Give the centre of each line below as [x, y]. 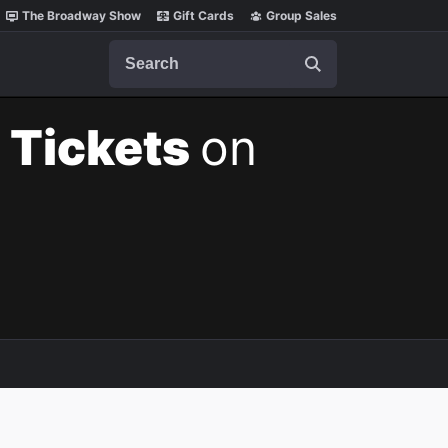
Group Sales [301, 15]
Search [134, 49]
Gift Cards [203, 15]
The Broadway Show [81, 15]
